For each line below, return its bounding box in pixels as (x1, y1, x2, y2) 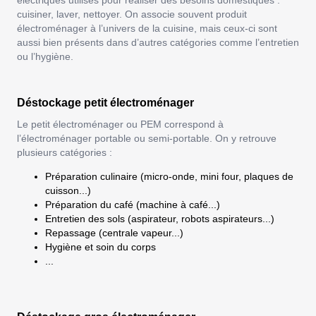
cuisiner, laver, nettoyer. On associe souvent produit (17, 8, 247, 20)
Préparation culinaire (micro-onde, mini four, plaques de (45, 171, 293, 183)
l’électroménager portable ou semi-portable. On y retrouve (17, 133, 276, 145)
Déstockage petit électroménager (17, 97, 194, 109)
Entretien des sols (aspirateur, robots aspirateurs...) (45, 213, 274, 225)
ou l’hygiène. (17, 51, 73, 63)
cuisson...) (45, 185, 91, 197)
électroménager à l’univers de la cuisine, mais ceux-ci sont (17, 23, 277, 35)
